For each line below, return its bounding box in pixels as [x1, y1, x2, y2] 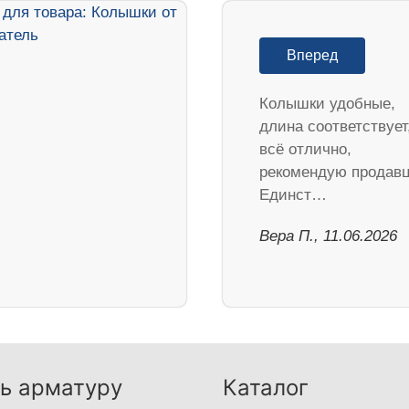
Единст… [259, 186, 327, 204]
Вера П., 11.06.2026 [259, 227, 397, 246]
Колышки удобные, [259, 95, 395, 113]
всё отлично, [259, 141, 351, 159]
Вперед [287, 47, 338, 64]
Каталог [223, 374, 309, 402]
